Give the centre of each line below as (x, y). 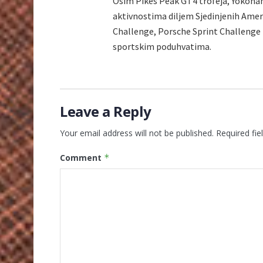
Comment (82, 158)
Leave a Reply (106, 112)
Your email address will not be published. (137, 133)
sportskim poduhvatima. (162, 47)
